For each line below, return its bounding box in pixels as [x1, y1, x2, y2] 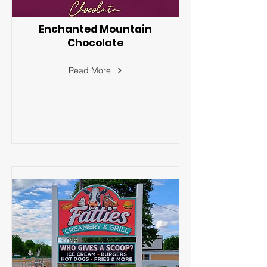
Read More [68, 64, 111, 76]
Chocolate [67, 36, 123, 50]
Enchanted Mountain [39, 22, 152, 36]
